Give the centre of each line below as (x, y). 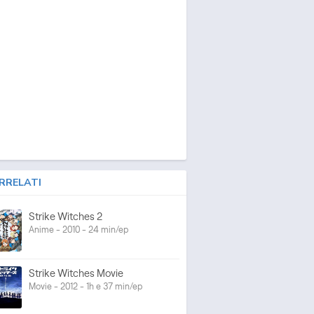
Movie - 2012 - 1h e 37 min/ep (86, 286)
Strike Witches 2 (66, 216)
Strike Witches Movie (76, 273)
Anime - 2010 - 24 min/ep (78, 229)
